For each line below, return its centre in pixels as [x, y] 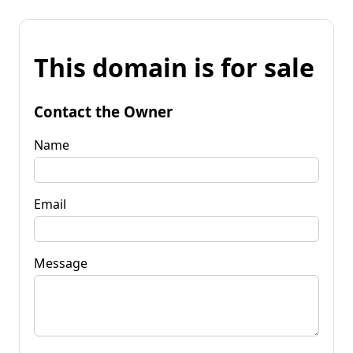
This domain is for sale [174, 68]
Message [61, 263]
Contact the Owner [103, 111]
